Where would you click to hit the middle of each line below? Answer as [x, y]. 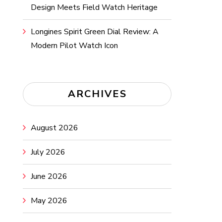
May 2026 [49, 201]
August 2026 [55, 128]
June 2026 [49, 176]
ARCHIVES [97, 94]
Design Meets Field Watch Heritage [94, 7]
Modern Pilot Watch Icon [74, 46]
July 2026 [48, 152]
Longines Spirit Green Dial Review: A [95, 32]
